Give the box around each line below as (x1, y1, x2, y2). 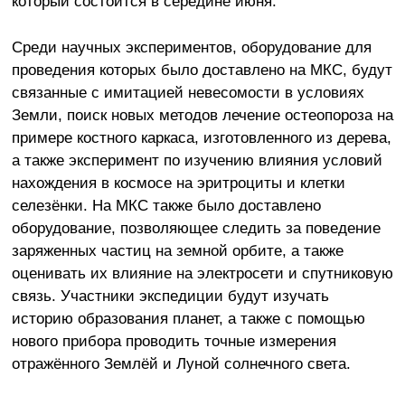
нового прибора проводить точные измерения (11, 331, 336, 350)
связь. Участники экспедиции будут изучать (11, 286, 329, 305)
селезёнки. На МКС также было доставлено (11, 195, 321, 214)
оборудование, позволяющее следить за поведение (11, 218, 381, 237)
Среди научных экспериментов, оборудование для (11, 37, 372, 56)
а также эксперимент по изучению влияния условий (11, 150, 382, 169)
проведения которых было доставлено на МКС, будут (11, 60, 392, 79)
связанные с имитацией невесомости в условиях (11, 82, 364, 101)
